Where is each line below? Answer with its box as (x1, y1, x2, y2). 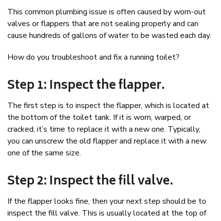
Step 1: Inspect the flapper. (7, 75, 165, 97)
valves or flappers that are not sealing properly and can (7, 18, 198, 30)
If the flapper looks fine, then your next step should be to (7, 196, 206, 207)
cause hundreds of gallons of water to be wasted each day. (7, 30, 211, 41)
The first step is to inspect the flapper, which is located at (7, 100, 209, 111)
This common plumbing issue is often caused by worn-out (7, 6, 206, 18)
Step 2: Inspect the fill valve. (7, 171, 173, 193)
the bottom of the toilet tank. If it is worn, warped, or (7, 112, 191, 123)
